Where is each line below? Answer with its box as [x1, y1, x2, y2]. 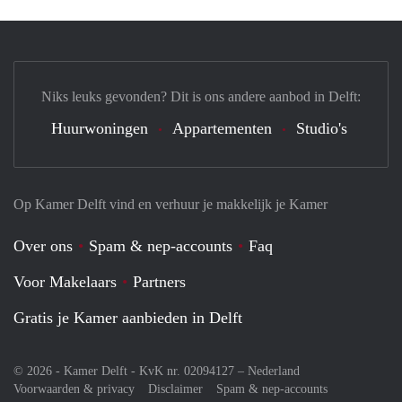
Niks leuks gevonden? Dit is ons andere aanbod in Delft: [41, 89, 361, 105]
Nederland [248, 364, 300, 379]
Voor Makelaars [13, 273, 117, 292]
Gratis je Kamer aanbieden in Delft [13, 309, 242, 328]
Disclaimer [148, 382, 203, 397]
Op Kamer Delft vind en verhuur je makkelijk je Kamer [13, 197, 328, 213]
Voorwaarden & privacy [13, 382, 135, 397]
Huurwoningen [51, 119, 148, 138]
